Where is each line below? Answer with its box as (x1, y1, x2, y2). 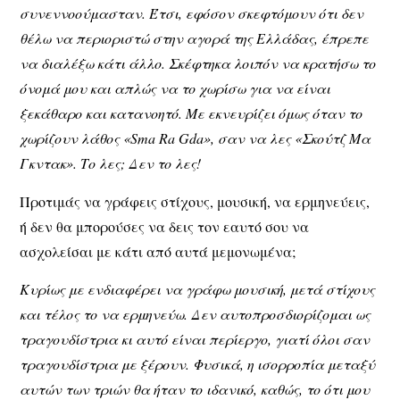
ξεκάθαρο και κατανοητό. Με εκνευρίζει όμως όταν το (20, 104, 363, 123)
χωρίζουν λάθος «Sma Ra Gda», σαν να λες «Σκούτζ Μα (20, 129, 371, 148)
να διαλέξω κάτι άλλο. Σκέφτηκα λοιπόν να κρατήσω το (20, 54, 377, 73)
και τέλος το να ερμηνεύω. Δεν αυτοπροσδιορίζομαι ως (20, 304, 371, 324)
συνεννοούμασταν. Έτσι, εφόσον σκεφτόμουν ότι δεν (20, 4, 364, 23)
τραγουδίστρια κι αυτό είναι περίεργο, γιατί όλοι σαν (20, 329, 371, 349)
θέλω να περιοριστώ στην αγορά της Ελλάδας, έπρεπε (20, 29, 370, 48)
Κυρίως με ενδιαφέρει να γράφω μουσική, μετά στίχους (20, 279, 376, 299)
